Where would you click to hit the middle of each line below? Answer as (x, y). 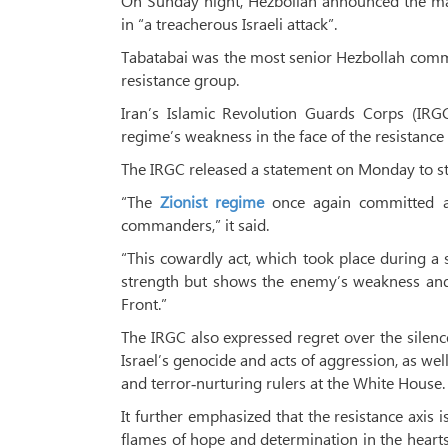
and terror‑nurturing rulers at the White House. (283, 382)
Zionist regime (212, 201)
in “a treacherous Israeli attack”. (229, 23)
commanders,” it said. (195, 224)
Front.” (144, 303)
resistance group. (180, 79)
